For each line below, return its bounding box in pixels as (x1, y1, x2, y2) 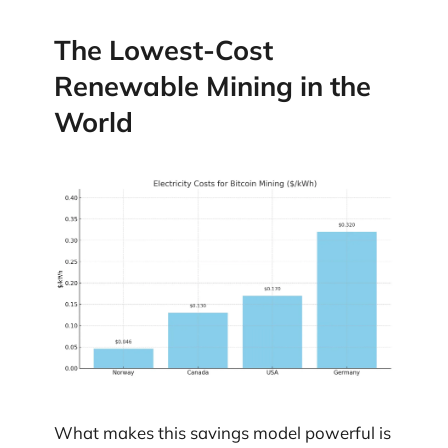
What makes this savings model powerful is (54, 422, 391, 444)
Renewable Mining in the (54, 69, 371, 104)
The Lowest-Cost (54, 33, 273, 68)
